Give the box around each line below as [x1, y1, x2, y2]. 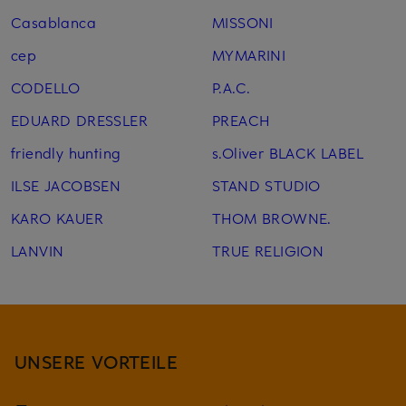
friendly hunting [11, 142, 121, 163]
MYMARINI [211, 44, 286, 65]
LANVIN [11, 240, 64, 261]
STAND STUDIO [211, 175, 321, 196]
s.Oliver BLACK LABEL [211, 142, 363, 163]
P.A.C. [211, 77, 251, 98]
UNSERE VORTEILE [14, 349, 179, 374]
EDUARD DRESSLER [11, 110, 148, 130]
